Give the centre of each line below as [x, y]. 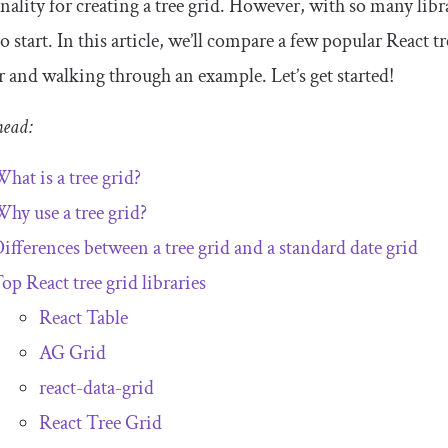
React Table [84, 318]
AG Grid [73, 353]
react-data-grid [97, 388]
